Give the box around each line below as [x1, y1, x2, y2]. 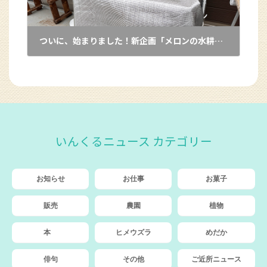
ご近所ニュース [191, 255, 241, 264]
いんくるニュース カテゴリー [55, 132, 212, 150]
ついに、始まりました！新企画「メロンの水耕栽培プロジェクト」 [215, 35, 223, 47]
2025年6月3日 [50, 62, 92, 70]
